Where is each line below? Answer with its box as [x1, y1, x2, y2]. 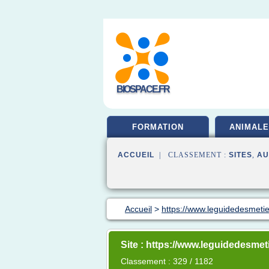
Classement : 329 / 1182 [121, 256, 213, 266]
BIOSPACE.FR [116, 84, 169, 94]
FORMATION [132, 122, 184, 131]
